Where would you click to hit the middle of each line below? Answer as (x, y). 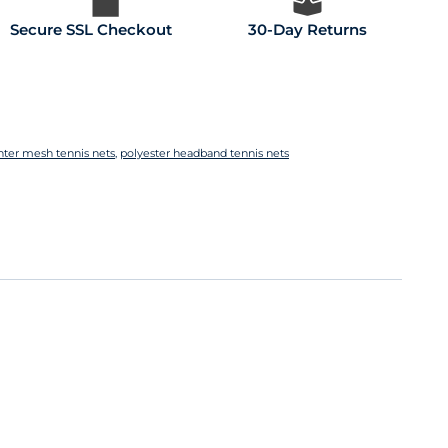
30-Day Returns (307, 29)
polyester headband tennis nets (204, 152)
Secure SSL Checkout (91, 29)
